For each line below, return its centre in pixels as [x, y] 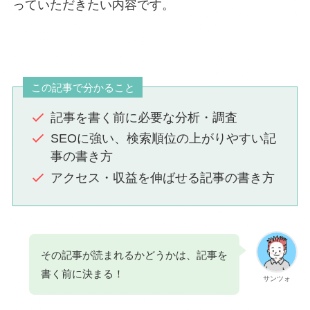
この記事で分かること [83, 87]
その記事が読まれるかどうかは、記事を [134, 255]
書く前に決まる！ [82, 273]
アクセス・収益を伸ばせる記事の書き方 [162, 177]
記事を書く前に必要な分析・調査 [144, 117]
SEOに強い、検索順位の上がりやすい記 [163, 139]
